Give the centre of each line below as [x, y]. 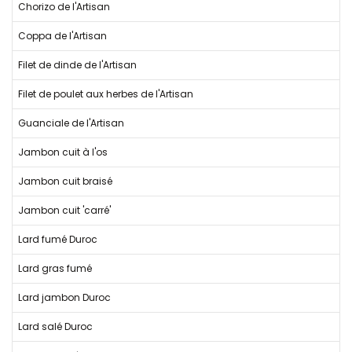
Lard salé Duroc [55, 326]
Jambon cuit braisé [65, 181]
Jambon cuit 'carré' [64, 210]
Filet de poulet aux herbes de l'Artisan [106, 94]
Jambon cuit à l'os [63, 152]
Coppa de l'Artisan [62, 36]
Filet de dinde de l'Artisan [77, 65]
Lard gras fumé [55, 268]
